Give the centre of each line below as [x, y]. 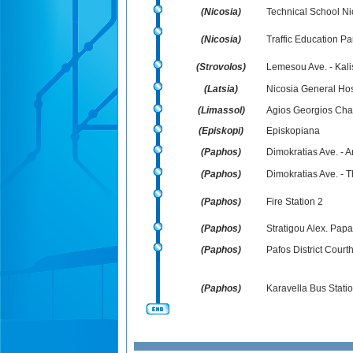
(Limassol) [221, 110]
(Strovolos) [221, 67]
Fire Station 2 [294, 202]
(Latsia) [221, 89]
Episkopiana [293, 131]
